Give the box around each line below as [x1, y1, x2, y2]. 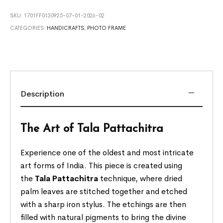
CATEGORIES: [10, 24, 47, 31]
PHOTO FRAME [87, 24, 126, 31]
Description [20, 88, 65, 99]
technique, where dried [98, 173, 183, 184]
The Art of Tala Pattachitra [20, 123, 164, 135]
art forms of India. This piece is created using [20, 160, 183, 171]
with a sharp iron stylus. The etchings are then [20, 199, 187, 210]
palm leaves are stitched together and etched [20, 186, 188, 197]
